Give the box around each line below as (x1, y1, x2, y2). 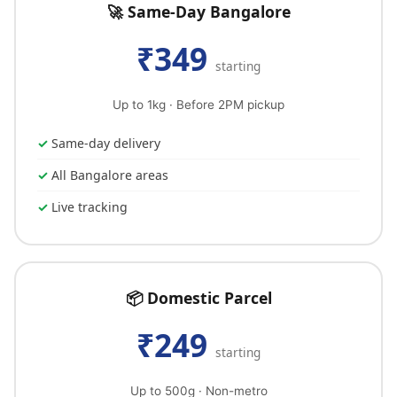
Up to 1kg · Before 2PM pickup (113, 97, 284, 112)
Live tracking (51, 198, 128, 215)
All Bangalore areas (51, 167, 168, 183)
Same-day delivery (51, 135, 160, 152)
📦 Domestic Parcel (125, 287, 272, 308)
